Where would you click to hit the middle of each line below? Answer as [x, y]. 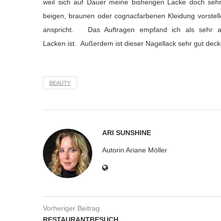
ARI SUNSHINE [127, 133]
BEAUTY [60, 83]
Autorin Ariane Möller [135, 150]
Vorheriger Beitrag [71, 208]
